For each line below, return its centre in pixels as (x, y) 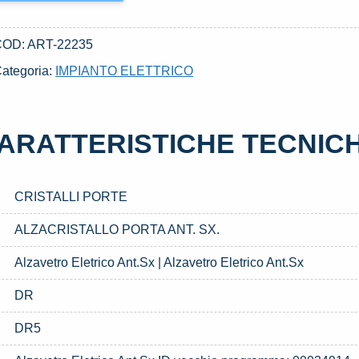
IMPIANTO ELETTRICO (125, 71)
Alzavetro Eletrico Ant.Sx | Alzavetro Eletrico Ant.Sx (159, 262)
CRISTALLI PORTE (71, 197)
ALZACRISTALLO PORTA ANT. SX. (117, 230)
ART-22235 (61, 44)
